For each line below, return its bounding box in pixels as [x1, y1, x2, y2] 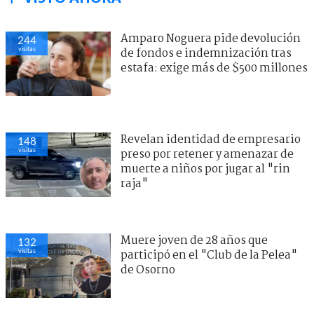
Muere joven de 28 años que [121, 232, 268, 250]
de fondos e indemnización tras [121, 45, 292, 63]
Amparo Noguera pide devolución [121, 30, 301, 48]
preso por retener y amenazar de [121, 146, 294, 164]
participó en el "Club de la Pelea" [121, 247, 297, 265]
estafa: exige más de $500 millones [121, 60, 308, 78]
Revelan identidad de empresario [121, 131, 301, 149]
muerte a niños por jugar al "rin [121, 161, 290, 179]
